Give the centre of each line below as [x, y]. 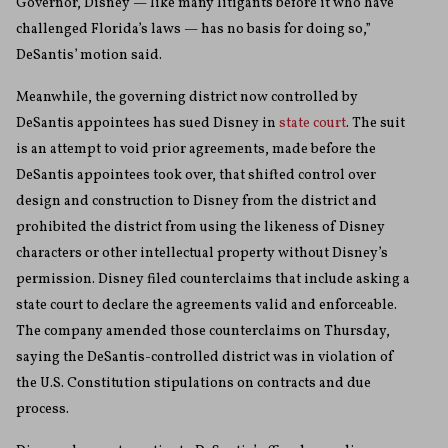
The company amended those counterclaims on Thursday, [203, 332]
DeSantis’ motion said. [89, 56]
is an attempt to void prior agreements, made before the [196, 150]
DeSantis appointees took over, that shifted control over [196, 176]
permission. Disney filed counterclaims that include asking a [213, 280]
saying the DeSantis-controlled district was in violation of [205, 358]
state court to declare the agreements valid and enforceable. [206, 306]
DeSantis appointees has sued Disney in [147, 124]
